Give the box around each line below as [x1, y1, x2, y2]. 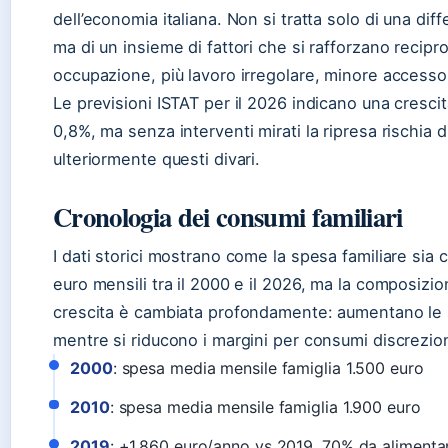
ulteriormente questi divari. [53, 148, 261, 169]
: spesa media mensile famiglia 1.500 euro [112, 357, 424, 378]
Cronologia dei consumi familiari [53, 196, 403, 236]
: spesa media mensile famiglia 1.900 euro [109, 396, 421, 417]
